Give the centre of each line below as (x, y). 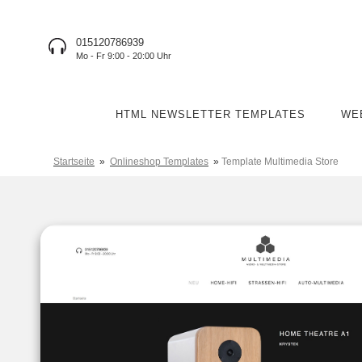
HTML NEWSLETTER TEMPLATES (210, 114)
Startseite (74, 162)
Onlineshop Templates (159, 162)
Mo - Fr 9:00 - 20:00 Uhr (124, 56)
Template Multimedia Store (280, 162)
